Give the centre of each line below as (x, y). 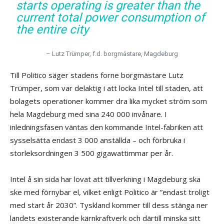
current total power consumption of (110, 18)
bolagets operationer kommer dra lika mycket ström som (108, 101)
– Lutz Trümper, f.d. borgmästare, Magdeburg (112, 54)
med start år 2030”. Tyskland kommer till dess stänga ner (109, 205)
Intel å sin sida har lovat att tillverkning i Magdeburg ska (105, 179)
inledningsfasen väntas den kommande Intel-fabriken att (106, 127)
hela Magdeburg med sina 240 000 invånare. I (88, 114)
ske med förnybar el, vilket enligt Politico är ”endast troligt (110, 192)
